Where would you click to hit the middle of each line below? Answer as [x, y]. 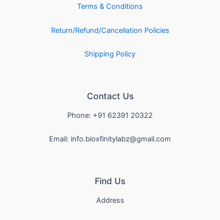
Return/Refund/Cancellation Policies [110, 30]
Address [110, 200]
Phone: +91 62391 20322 [110, 115]
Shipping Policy [110, 54]
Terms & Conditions [110, 7]
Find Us [110, 181]
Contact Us [110, 96]
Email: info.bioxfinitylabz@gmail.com [110, 139]
